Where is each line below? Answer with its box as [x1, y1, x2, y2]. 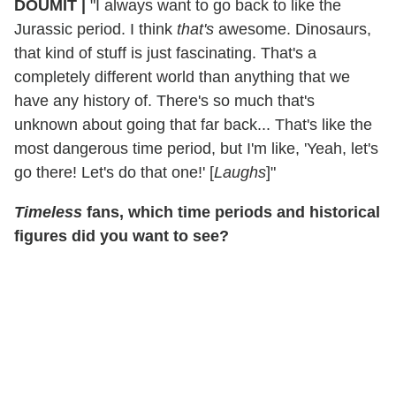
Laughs [214, 163, 266, 181]
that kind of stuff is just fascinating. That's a [14, 43, 316, 62]
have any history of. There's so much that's [14, 91, 315, 110]
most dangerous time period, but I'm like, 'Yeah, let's [14, 139, 378, 157]
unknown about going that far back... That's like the [14, 115, 372, 133]
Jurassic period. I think [14, 19, 177, 38]
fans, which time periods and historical [82, 202, 380, 221]
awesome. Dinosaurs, [214, 19, 371, 38]
